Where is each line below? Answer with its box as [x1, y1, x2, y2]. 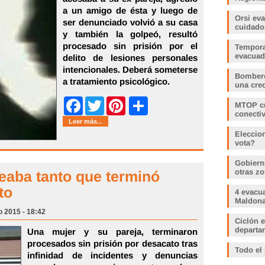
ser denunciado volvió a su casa [63, 17, 198, 27]
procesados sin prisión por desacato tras [27, 238, 198, 248]
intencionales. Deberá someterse [63, 64, 198, 75]
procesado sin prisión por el [63, 41, 198, 51]
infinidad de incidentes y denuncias [27, 250, 198, 260]
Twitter [104, 102, 127, 110]
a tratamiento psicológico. [63, 76, 170, 86]
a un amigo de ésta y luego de [63, 5, 198, 15]
